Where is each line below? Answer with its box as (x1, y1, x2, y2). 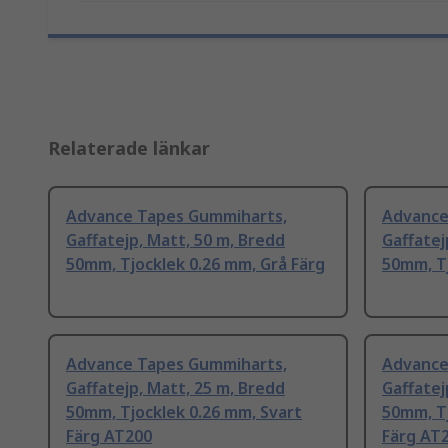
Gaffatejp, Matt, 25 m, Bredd (66, 377, 285, 400)
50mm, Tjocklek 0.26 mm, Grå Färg (66, 253, 325, 276)
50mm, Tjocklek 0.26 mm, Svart (66, 401, 302, 424)
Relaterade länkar (48, 136, 210, 161)
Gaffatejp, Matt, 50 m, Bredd (66, 229, 285, 252)
